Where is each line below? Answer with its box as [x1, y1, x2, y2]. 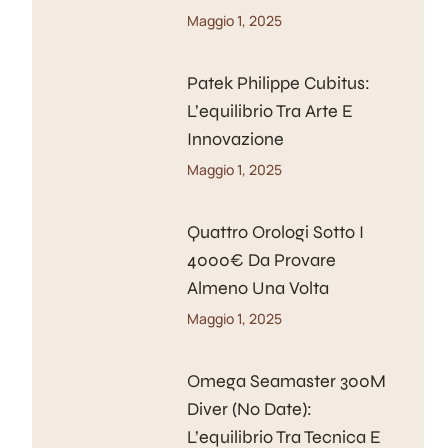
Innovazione [186, 128, 284, 151]
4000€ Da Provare [186, 249, 336, 272]
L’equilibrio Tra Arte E [186, 100, 353, 123]
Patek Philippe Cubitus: [186, 72, 370, 95]
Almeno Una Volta [186, 277, 329, 300]
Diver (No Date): [186, 398, 312, 421]
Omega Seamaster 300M [186, 370, 386, 393]
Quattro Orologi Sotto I [186, 221, 364, 244]
